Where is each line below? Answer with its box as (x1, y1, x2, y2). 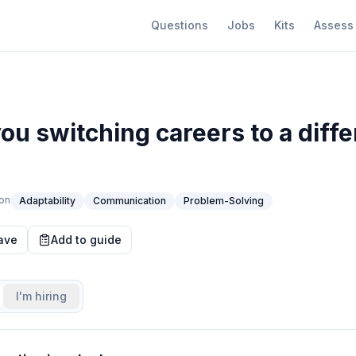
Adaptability (19, 195, 75, 207)
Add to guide (51, 233, 122, 246)
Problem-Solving (184, 195, 264, 207)
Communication (93, 195, 166, 207)
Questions (151, 18, 208, 32)
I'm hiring (16, 289, 67, 303)
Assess (314, 18, 354, 32)
